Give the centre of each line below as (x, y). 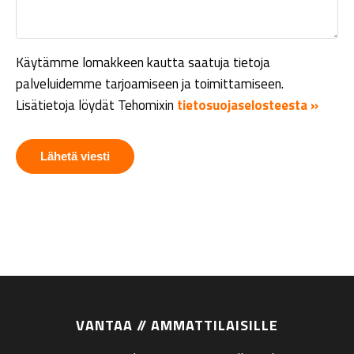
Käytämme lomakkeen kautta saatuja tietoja (143, 62)
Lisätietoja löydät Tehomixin (96, 105)
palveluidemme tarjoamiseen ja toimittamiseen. (150, 83)
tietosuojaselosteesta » (248, 105)
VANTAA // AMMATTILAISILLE (177, 325)
